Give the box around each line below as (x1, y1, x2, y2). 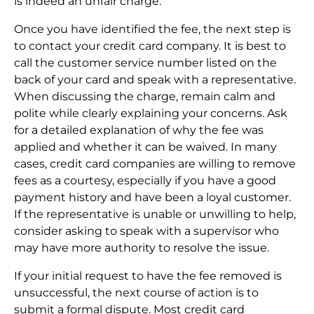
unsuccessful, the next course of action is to (14, 286, 259, 300)
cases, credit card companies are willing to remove (14, 157, 296, 171)
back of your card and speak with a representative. (14, 73, 296, 87)
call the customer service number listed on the (14, 56, 277, 70)
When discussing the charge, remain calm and (14, 90, 275, 104)
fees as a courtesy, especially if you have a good (14, 174, 276, 188)
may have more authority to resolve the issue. (14, 241, 269, 255)
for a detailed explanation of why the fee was (14, 123, 264, 137)
